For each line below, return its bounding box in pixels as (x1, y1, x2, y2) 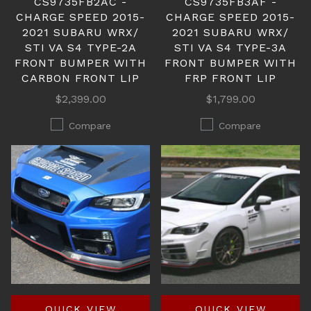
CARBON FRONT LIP (22, 72, 140, 85)
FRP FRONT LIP (185, 72, 276, 85)
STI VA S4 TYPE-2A (24, 41, 137, 54)
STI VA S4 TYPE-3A (174, 41, 287, 54)
